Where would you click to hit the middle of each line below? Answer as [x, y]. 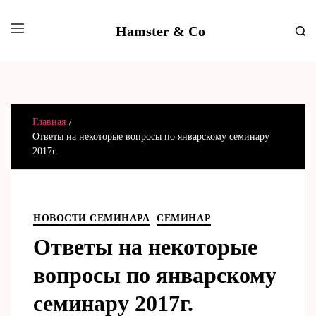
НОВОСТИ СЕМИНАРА [92, 218]
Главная [49, 122]
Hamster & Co [160, 31]
